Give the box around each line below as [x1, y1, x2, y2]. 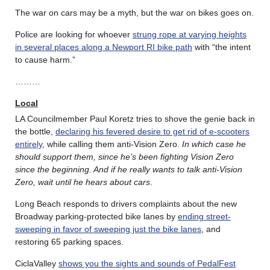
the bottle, [15, 126, 55, 136]
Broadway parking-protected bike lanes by [15, 211, 178, 221]
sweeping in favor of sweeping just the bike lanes [15, 224, 201, 234]
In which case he [182, 139, 246, 149]
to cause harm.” [15, 54, 75, 64]
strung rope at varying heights [133, 29, 246, 39]
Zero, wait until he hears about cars [15, 177, 150, 187]
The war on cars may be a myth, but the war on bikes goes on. [15, 7, 254, 17]
